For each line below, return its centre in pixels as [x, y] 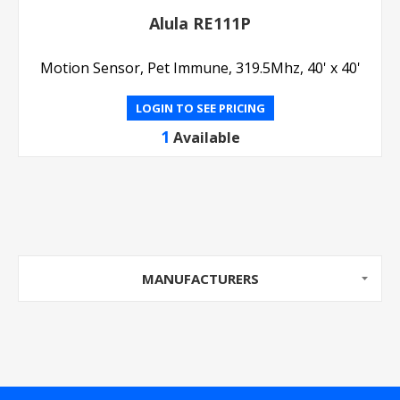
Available [206, 137]
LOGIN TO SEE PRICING [200, 108]
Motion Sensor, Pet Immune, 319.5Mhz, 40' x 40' [200, 68]
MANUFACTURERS [200, 279]
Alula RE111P [200, 23]
